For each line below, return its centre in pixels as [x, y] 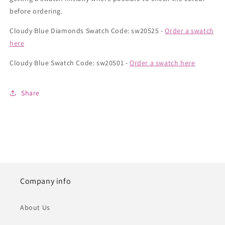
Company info [46, 181]
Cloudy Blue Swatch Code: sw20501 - [70, 63]
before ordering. [36, 11]
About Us [35, 207]
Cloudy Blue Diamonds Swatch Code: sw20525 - [87, 31]
